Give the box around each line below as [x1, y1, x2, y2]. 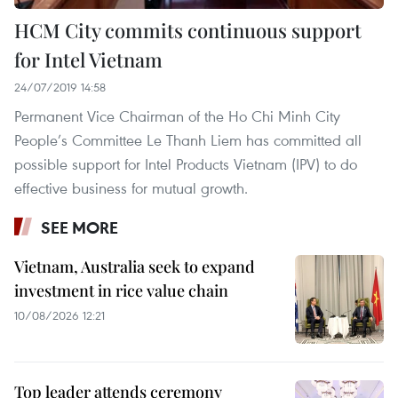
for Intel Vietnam [14, 46, 163, 74]
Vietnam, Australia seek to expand [14, 256, 255, 278]
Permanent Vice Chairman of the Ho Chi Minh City [14, 106, 340, 127]
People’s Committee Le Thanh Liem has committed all [14, 130, 362, 151]
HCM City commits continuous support [14, 17, 362, 44]
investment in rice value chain [14, 280, 228, 302]
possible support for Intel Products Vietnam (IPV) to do [14, 154, 357, 175]
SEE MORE [41, 217, 118, 239]
